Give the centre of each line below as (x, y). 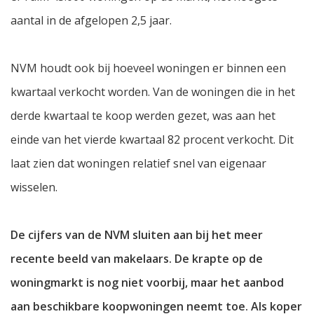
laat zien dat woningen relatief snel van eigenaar (138, 164)
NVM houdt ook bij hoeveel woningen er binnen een (148, 68)
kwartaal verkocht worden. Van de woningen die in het (153, 92)
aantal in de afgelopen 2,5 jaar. (91, 21)
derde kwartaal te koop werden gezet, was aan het (143, 116)
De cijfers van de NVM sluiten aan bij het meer (137, 235)
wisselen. (34, 187)
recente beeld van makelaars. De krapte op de (137, 259)
